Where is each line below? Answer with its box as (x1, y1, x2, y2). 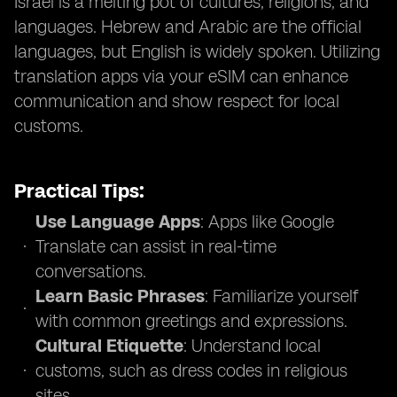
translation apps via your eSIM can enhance (14, 66, 348, 87)
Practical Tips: (14, 179, 144, 203)
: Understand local (183, 335, 321, 356)
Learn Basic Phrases (35, 285, 205, 307)
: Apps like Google (200, 211, 334, 232)
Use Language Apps (35, 211, 200, 232)
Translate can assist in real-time (35, 236, 276, 257)
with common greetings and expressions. (35, 310, 347, 331)
